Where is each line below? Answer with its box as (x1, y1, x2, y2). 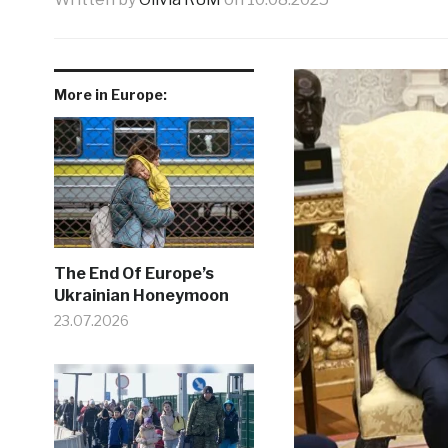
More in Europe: (53, 86, 167, 103)
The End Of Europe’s (53, 264, 214, 283)
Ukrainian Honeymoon (53, 286, 229, 305)
